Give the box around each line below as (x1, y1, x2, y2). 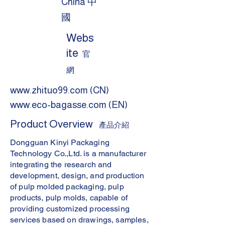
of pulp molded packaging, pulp (10, 182, 124, 191)
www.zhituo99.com (10, 85, 88, 95)
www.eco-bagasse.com (10, 99, 106, 110)
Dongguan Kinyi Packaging (10, 138, 109, 147)
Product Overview (10, 118, 93, 130)
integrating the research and (10, 160, 112, 169)
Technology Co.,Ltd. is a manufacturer (10, 149, 146, 158)
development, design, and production (10, 171, 145, 180)
